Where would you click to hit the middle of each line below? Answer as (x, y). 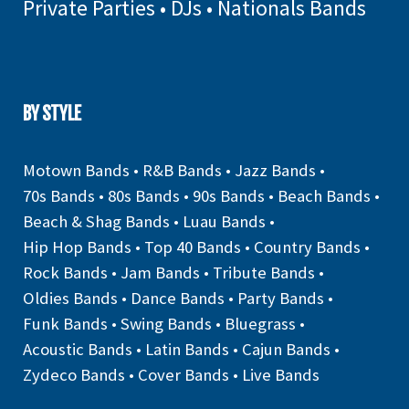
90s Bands (229, 196)
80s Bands (144, 196)
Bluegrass (260, 324)
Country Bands (307, 247)
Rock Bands (65, 273)
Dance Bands (178, 298)
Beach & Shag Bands (96, 221)
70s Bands (59, 196)
